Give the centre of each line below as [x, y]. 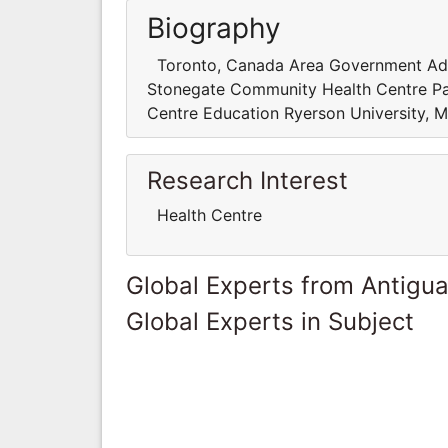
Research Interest [247, 180]
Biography [214, 27]
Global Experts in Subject [270, 321]
